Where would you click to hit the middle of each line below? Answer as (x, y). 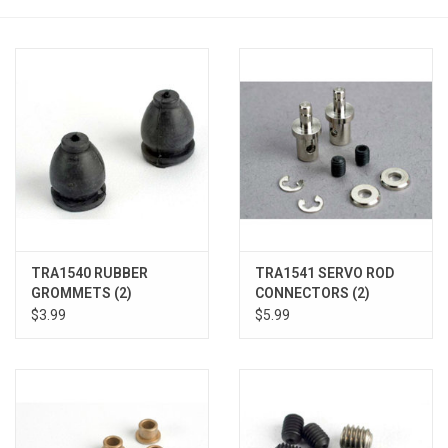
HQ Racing (47, 97)
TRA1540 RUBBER (89, 273)
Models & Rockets (71, 41)
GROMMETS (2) (81, 293)
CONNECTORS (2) (312, 293)
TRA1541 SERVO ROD (324, 273)
